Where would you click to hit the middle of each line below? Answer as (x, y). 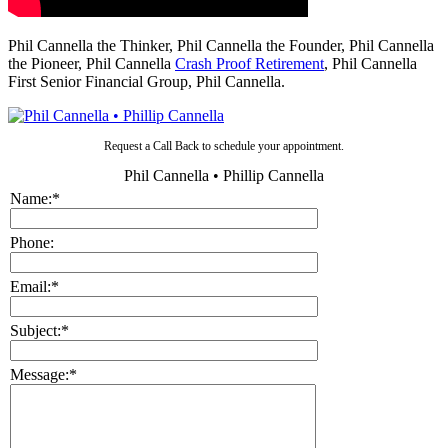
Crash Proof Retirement (249, 64)
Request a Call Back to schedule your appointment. (224, 146)
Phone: (32, 243)
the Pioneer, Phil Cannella (91, 64)
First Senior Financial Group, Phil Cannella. (146, 82)
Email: (31, 287)
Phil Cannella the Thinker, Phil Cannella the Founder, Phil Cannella (221, 46)
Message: (40, 375)
